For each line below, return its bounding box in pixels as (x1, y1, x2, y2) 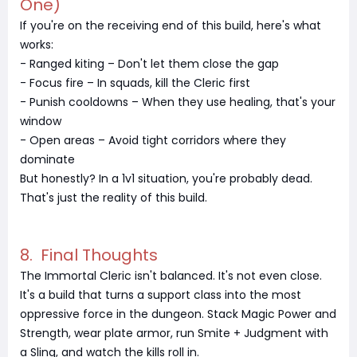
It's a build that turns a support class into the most (20, 286, 301, 303)
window (20, 112, 61, 129)
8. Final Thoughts (20, 243, 158, 266)
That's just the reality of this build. (20, 189, 207, 206)
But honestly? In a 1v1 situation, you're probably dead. (20, 170, 312, 186)
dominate (20, 151, 75, 167)
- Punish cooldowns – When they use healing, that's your (20, 93, 335, 110)
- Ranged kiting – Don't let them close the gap (20, 55, 279, 72)
